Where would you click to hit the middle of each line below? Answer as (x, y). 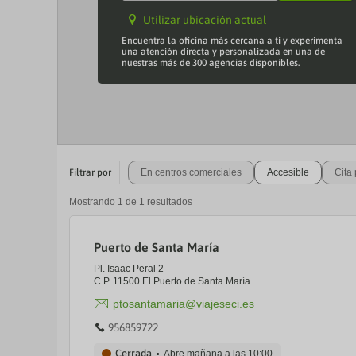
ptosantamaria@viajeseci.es (184, 304)
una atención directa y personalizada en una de (223, 52)
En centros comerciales (191, 172)
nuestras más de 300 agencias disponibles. (211, 63)
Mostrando (92, 202)
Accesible (288, 172)
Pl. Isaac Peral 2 (129, 269)
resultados (170, 202)
